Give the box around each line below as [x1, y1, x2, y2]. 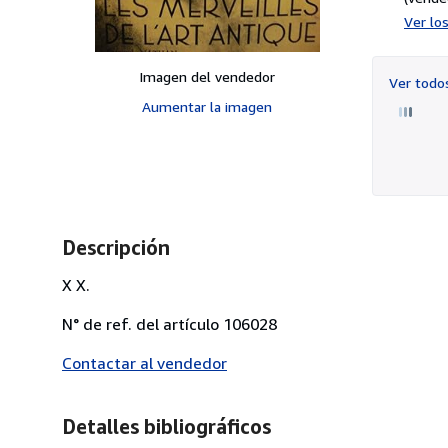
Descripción [62, 235, 170, 259]
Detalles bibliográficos [62, 414, 271, 438]
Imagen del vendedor [139, 67, 275, 85]
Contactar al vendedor [62, 352, 227, 373]
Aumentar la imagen [142, 97, 272, 115]
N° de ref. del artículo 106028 [62, 313, 277, 334]
